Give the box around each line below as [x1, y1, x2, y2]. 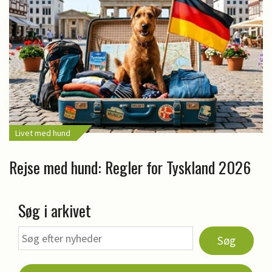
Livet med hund [15, 127, 70, 139]
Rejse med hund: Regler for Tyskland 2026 [9, 155, 251, 180]
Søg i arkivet [18, 198, 91, 222]
